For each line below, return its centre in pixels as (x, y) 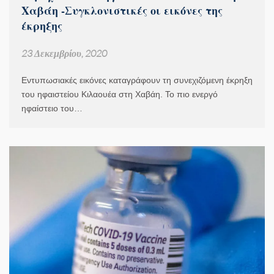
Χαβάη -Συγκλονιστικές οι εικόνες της (122, 11)
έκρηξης (42, 26)
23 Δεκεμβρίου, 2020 (64, 54)
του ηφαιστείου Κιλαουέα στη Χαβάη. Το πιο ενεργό (120, 94)
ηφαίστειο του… (52, 109)
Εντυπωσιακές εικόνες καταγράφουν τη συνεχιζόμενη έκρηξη (137, 80)
